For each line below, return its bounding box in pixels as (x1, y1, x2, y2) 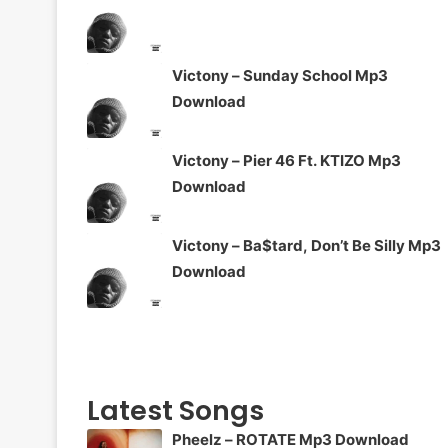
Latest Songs (87, 391, 264, 429)
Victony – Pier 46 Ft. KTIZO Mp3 (172, 150, 401, 170)
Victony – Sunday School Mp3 (172, 65, 388, 85)
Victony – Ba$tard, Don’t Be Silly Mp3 (172, 235, 441, 255)
